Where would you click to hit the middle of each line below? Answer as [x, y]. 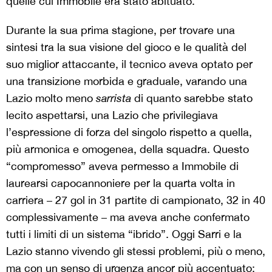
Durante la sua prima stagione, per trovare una [121, 30]
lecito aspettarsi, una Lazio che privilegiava [112, 115]
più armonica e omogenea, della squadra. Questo [127, 149]
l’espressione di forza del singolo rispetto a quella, [129, 132]
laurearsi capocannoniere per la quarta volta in [121, 183]
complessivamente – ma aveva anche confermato [128, 217]
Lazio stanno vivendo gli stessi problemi [104, 251]
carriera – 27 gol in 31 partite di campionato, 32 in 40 [136, 200]
